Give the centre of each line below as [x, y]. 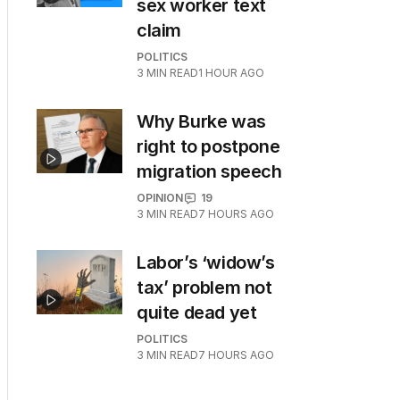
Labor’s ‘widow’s [206, 262]
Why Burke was [201, 121]
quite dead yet [197, 312]
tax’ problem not [204, 287]
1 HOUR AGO [231, 73]
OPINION [160, 198]
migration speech [209, 171]
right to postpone [208, 146]
